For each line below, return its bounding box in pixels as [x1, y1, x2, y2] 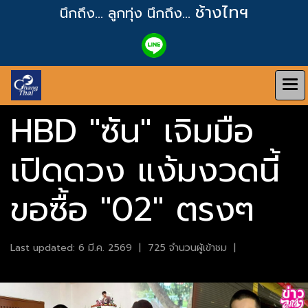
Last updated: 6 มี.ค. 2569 [10, 241, 132, 255]
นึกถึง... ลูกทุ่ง [60, 3, 147, 23]
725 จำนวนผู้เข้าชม [148, 241, 227, 255]
